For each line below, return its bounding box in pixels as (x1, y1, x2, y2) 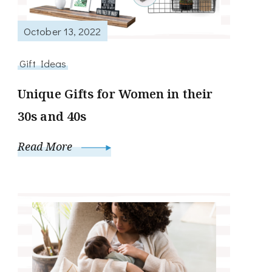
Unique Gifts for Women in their (18, 86, 213, 103)
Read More (18, 139, 75, 154)
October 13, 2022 (24, 24, 101, 38)
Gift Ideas (19, 56, 66, 70)
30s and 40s (18, 108, 87, 125)
